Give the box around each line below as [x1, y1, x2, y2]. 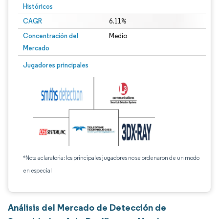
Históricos [23, 2, 53, 11]
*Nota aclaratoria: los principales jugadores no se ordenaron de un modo [23, 154, 199, 161]
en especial [23, 167, 52, 174]
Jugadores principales [23, 61, 88, 69]
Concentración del [23, 31, 78, 40]
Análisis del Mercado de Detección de [8, 201, 166, 213]
